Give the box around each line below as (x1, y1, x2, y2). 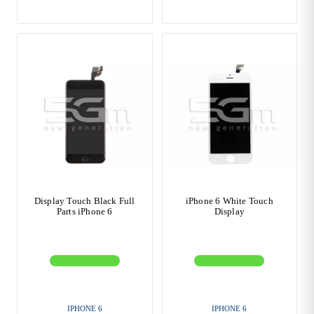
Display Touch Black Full (34, 196, 135, 207)
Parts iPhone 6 (56, 206, 113, 217)
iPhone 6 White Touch (185, 196, 273, 207)
